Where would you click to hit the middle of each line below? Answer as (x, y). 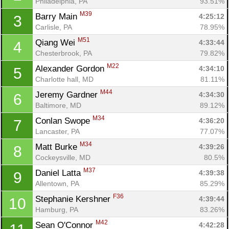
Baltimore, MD (58, 105)
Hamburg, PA (57, 209)
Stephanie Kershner (74, 199)
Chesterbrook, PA (64, 53)
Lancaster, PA (58, 131)
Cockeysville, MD (63, 157)
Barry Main (58, 16)
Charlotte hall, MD (64, 79)
